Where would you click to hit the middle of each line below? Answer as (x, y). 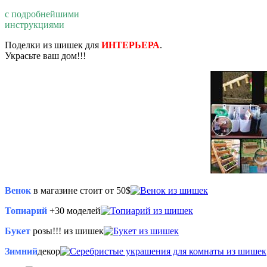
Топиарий (26, 210)
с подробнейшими (42, 14)
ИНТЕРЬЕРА (131, 45)
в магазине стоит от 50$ (81, 190)
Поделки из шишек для (53, 45)
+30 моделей (74, 210)
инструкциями (35, 24)
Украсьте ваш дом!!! (45, 55)
